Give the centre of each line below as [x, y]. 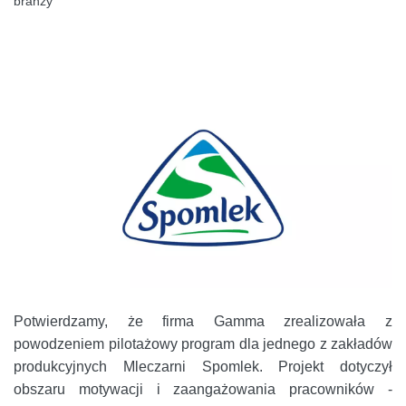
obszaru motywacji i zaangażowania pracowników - [203, 389]
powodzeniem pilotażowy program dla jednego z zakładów [203, 343]
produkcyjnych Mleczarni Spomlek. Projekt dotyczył [203, 366]
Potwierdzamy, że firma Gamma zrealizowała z [203, 321]
